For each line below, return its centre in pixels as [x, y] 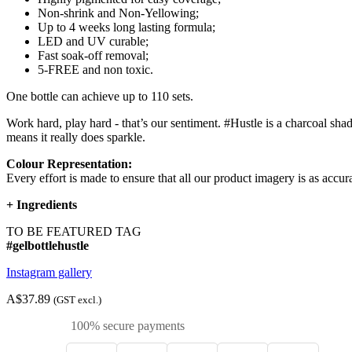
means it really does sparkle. [76, 137]
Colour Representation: [69, 164]
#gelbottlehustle [48, 246]
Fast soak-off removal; [93, 56]
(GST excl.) [77, 300]
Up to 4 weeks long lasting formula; [126, 27]
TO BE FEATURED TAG [74, 232]
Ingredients [47, 205]
